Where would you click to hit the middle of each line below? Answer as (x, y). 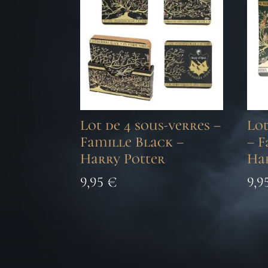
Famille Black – (132, 142)
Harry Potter (123, 159)
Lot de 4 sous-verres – (151, 125)
